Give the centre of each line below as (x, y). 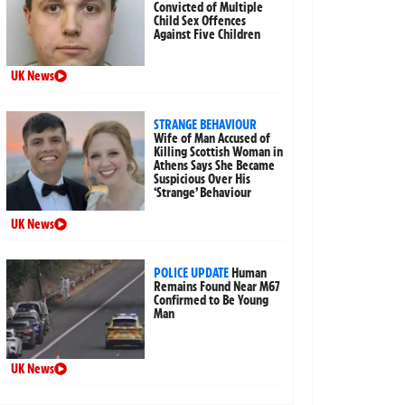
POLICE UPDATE (192, 273)
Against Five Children (207, 34)
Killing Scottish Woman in (219, 151)
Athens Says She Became (215, 165)
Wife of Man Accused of (212, 138)
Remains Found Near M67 (217, 286)
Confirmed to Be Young (212, 300)
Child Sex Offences (200, 20)
